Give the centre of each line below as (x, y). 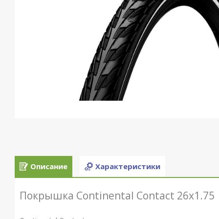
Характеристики (128, 166)
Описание (49, 166)
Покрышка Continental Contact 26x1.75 (117, 196)
